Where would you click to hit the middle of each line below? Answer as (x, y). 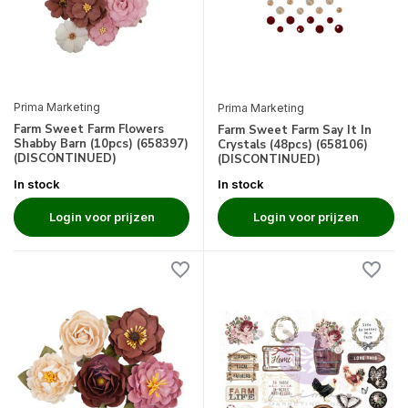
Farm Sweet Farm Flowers (89, 130)
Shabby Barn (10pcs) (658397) (101, 144)
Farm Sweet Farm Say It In (295, 131)
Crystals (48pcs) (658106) (293, 145)
